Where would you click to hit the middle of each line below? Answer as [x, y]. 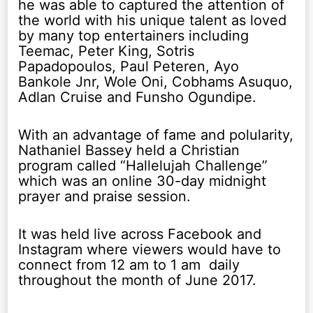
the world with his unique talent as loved [153, 20]
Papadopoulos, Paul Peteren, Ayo [129, 66]
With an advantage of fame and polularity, [156, 134]
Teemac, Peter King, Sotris [107, 51]
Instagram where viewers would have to [150, 249]
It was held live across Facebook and [140, 234]
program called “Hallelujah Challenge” [143, 165]
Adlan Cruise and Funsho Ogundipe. [138, 97]
